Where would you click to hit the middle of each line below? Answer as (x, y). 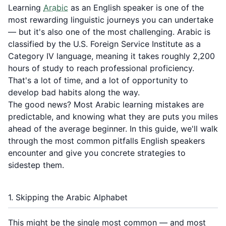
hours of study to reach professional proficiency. (101, 68)
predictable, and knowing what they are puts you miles (113, 117)
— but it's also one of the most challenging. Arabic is (109, 32)
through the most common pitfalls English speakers (106, 141)
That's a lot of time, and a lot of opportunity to (98, 80)
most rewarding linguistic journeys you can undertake (111, 20)
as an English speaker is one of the (136, 8)
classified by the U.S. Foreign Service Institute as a (104, 44)
